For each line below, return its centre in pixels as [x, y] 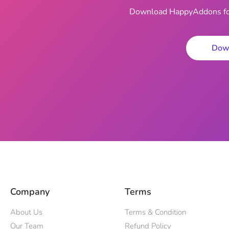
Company [30, 192]
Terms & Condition [155, 212]
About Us [26, 212]
